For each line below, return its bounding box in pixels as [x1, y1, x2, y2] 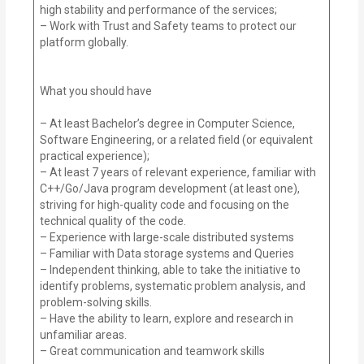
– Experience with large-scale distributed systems [40, 230, 295, 244]
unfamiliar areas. [40, 327, 128, 341]
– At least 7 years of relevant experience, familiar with [40, 165, 317, 179]
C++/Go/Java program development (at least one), [40, 181, 301, 195]
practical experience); [40, 149, 150, 162]
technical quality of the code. [40, 214, 187, 227]
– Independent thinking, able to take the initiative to [40, 262, 301, 276]
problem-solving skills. [40, 295, 153, 309]
